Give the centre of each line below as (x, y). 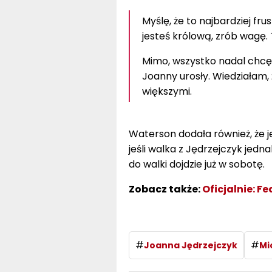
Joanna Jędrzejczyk (190, 245)
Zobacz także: (165, 189)
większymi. (167, 91)
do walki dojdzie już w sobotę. (196, 164)
